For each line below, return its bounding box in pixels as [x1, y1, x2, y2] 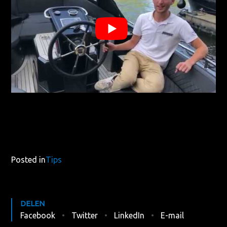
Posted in [11, 155, 46, 165]
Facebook [20, 211, 56, 220]
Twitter [71, 211, 98, 220]
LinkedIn [114, 211, 145, 220]
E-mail [161, 211, 184, 220]
